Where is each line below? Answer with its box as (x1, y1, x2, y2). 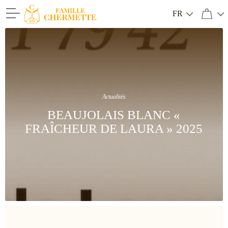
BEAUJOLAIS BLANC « (47, 108, 181, 122)
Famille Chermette (46, 24, 106, 33)
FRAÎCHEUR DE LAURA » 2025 (25, 122, 203, 135)
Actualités (102, 93, 126, 100)
